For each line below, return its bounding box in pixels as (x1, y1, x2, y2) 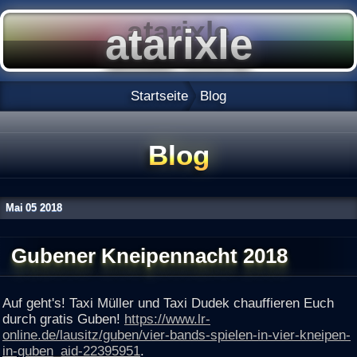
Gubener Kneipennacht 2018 (10, 243, 288, 268)
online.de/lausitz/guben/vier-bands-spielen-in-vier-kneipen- (2, 327, 351, 343)
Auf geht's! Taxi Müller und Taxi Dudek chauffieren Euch (2, 295, 334, 312)
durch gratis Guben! (2, 311, 124, 328)
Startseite (131, 87, 189, 104)
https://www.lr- (124, 311, 210, 328)
